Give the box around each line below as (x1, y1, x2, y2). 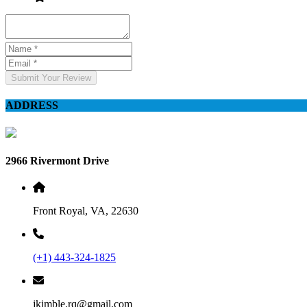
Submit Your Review (11, 73, 91, 84)
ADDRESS (5, 99, 58, 112)
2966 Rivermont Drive (5, 154, 109, 167)
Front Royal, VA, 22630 (33, 205, 138, 217)
